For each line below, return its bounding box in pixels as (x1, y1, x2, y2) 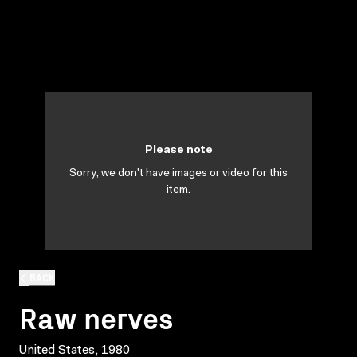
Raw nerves (19, 296, 174, 337)
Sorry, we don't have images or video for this (69, 168, 288, 179)
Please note (144, 145, 213, 156)
